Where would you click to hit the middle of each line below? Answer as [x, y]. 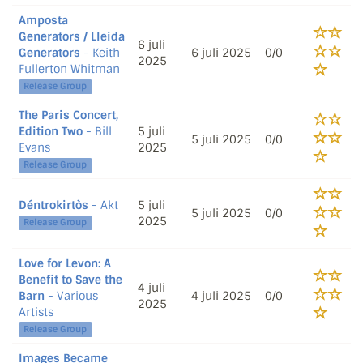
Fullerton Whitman [69, 69]
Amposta [43, 20]
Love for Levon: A [65, 263]
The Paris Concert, [68, 115]
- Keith [100, 53]
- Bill [97, 131]
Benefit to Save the [70, 280]
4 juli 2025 [221, 296]
